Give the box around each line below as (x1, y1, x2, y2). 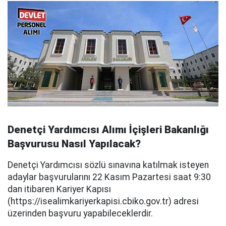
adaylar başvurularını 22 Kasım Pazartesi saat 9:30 (8, 172, 211, 182)
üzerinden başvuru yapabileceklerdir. (8, 208, 153, 218)
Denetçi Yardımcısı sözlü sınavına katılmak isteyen (8, 160, 209, 170)
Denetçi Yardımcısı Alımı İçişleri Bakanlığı (8, 124, 209, 136)
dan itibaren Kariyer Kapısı (8, 184, 111, 194)
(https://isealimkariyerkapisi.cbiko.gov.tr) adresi (8, 196, 199, 206)
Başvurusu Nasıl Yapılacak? (8, 138, 141, 150)
